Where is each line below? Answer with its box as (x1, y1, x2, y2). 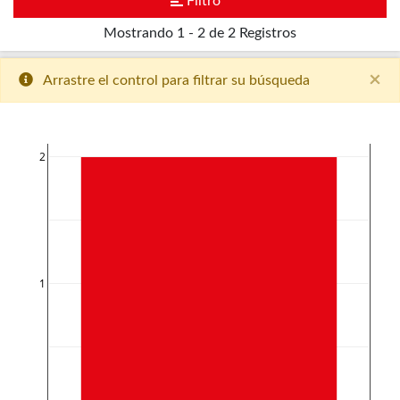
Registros (239, 26, 296, 41)
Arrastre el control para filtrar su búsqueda (43, 73, 310, 88)
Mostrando (104, 26, 173, 41)
